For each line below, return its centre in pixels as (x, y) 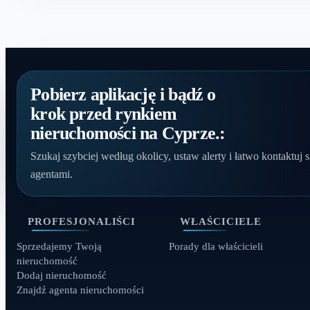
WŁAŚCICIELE (221, 221)
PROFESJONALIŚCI (82, 221)
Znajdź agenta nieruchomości (80, 290)
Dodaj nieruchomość (62, 275)
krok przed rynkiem (103, 113)
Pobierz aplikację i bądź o (123, 94)
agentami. (52, 174)
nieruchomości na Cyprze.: (128, 133)
